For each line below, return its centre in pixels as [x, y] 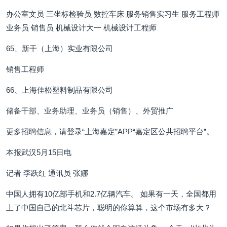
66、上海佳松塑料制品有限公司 [60, 90]
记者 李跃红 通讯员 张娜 [47, 173]
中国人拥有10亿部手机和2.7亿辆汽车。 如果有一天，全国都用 [111, 194]
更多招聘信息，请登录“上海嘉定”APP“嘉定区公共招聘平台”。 [110, 131]
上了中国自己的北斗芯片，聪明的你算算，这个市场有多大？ [109, 207]
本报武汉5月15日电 [39, 152]
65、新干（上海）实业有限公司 [60, 48]
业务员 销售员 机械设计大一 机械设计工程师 [81, 28]
